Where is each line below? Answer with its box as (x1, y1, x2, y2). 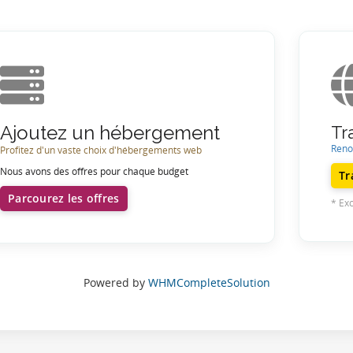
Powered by (83, 274, 148, 290)
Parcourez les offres (8, 190, 120, 206)
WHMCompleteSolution (147, 274, 270, 290)
